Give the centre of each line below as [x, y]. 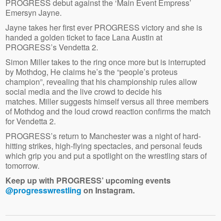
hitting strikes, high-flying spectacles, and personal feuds [104, 146]
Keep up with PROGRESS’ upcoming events [88, 180]
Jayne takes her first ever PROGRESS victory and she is [104, 27]
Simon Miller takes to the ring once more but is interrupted [106, 62]
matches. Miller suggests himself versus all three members [107, 101]
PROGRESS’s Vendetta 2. [54, 47]
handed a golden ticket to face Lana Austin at [84, 37]
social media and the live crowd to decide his [84, 91]
